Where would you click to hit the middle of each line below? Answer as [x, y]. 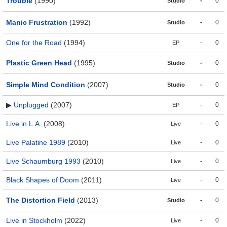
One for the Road [34, 43]
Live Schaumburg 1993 [43, 161]
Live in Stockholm [34, 221]
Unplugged [31, 105]
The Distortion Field [41, 200]
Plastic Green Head [39, 63]
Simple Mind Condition [46, 85]
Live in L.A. [24, 124]
